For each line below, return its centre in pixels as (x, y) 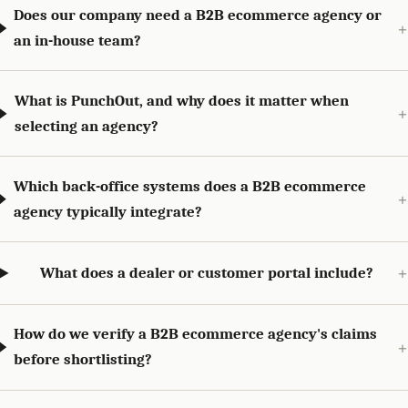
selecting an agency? (86, 126)
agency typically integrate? (107, 211)
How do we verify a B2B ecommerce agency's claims (196, 334)
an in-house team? (78, 41)
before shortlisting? (83, 360)
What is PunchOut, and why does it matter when (181, 100)
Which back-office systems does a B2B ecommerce (189, 186)
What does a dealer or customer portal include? (206, 272)
